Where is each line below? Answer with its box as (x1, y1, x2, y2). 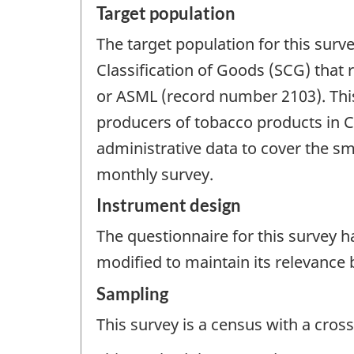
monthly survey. (96, 163, 213, 185)
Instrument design (96, 194, 241, 217)
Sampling (96, 282, 168, 304)
